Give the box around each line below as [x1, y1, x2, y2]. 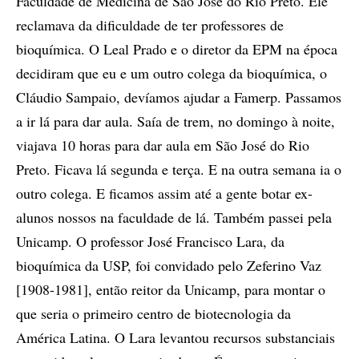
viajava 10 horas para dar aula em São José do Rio [16, 135, 309, 155]
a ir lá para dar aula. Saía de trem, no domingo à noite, [16, 111, 335, 131]
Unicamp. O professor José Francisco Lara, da [16, 231, 284, 251]
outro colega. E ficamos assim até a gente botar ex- [16, 183, 313, 203]
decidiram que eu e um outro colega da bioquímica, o [16, 63, 327, 83]
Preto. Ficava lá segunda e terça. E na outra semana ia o [16, 159, 341, 179]
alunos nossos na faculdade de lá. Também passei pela [16, 207, 332, 227]
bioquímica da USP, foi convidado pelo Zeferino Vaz [16, 255, 321, 275]
